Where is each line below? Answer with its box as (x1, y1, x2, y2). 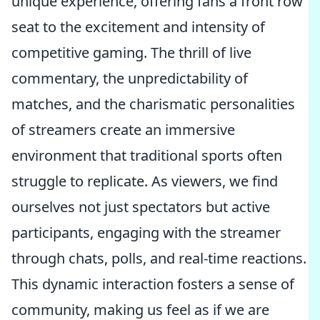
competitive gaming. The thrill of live (11, 43, 251, 62)
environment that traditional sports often (11, 146, 282, 165)
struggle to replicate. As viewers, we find (11, 171, 278, 191)
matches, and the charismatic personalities (11, 94, 295, 114)
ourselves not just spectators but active (11, 197, 270, 216)
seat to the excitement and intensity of (11, 17, 265, 36)
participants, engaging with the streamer (11, 223, 281, 242)
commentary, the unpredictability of (11, 69, 248, 88)
